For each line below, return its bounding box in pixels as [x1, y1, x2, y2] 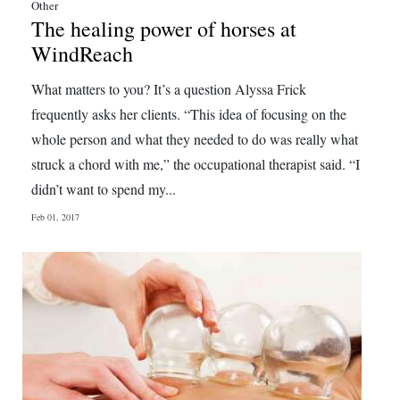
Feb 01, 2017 [31, 211, 79, 223]
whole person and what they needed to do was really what [31, 129, 358, 148]
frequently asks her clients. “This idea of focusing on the [31, 104, 346, 123]
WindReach [31, 39, 133, 68]
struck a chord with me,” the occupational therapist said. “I [31, 154, 360, 173]
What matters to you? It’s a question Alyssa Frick [31, 79, 306, 98]
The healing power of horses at [31, 14, 296, 43]
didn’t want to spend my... [31, 179, 176, 198]
